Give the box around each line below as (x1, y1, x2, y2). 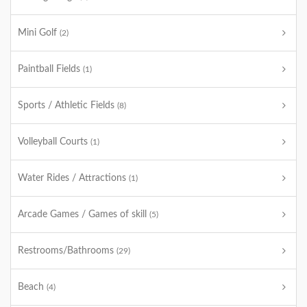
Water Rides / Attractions (18, 173, 129, 183)
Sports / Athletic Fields (18, 101, 117, 110)
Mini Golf (18, 28, 60, 38)
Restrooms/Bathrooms (18, 246, 116, 256)
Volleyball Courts (18, 137, 90, 147)
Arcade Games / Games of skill (18, 210, 149, 219)
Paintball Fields (18, 64, 83, 74)
